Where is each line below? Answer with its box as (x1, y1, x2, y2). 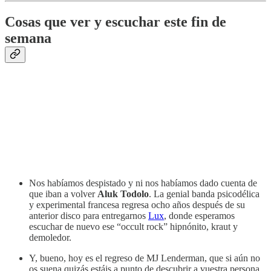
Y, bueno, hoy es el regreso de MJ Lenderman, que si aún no (29, 252, 260, 263)
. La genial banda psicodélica (149, 188, 260, 199)
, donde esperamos (164, 210, 235, 221)
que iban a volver (29, 188, 97, 199)
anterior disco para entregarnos (29, 210, 148, 221)
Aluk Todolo (97, 188, 149, 199)
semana (5, 30, 51, 46)
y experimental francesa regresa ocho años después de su (29, 199, 245, 210)
